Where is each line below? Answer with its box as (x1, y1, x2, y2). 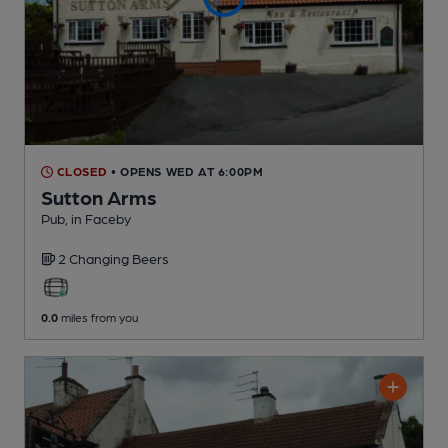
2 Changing (58, 250, 132, 267)
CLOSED (53, 164, 108, 179)
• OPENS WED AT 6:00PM (110, 164, 264, 179)
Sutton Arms (41, 185, 157, 210)
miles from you (58, 310, 138, 325)
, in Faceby (65, 210, 131, 227)
